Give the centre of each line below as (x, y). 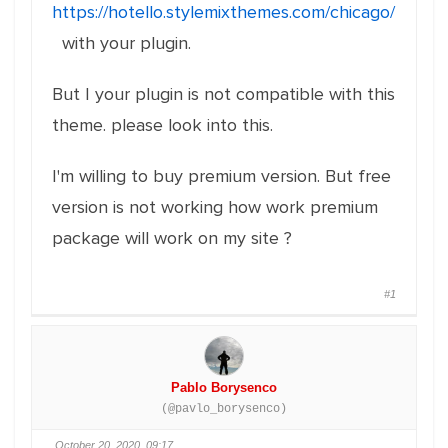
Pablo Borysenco (224, 387)
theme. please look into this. (162, 125)
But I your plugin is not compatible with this (223, 94)
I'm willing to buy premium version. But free (221, 176)
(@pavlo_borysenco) (224, 409)
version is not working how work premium (215, 207)
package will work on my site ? (172, 238)
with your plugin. (121, 43)
